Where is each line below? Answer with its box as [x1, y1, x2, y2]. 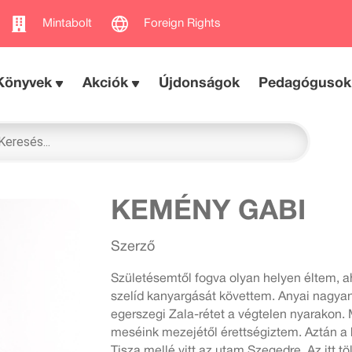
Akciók [82, 77, 129, 90]
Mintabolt [42, 17, 92, 29]
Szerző [110, 240, 155, 254]
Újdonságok [159, 77, 240, 90]
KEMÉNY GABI [110, 199, 306, 225]
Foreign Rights [144, 17, 221, 29]
